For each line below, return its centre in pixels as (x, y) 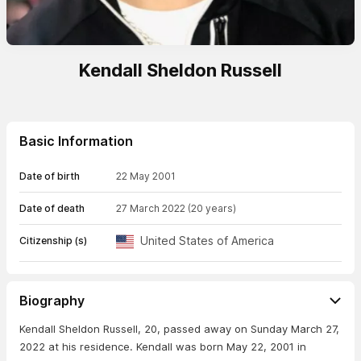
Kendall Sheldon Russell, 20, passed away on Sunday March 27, (179, 329)
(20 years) (212, 208)
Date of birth (50, 176)
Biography (52, 301)
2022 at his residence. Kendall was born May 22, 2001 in (163, 346)
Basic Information (76, 141)
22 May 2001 (146, 176)
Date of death (52, 208)
